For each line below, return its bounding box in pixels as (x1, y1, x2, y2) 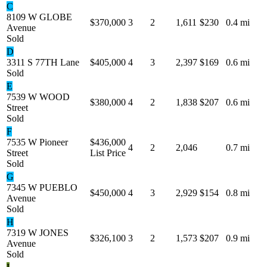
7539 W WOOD (7, 91, 70, 102)
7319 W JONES (7, 227, 69, 238)
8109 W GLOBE (7, 11, 72, 22)
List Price (90, 147, 126, 158)
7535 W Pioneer (7, 136, 68, 147)
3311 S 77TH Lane (7, 57, 79, 67)
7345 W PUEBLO (7, 182, 77, 193)
